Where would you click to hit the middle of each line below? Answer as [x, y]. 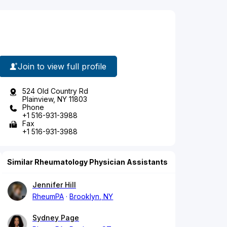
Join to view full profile [62, 66]
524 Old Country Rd [55, 91]
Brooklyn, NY [91, 197]
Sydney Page [56, 218]
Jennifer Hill [54, 185]
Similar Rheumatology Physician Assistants [87, 162]
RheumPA [48, 197]
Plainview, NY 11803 [55, 99]
